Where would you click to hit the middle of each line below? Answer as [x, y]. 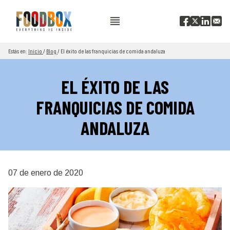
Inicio [36, 51]
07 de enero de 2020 [46, 173]
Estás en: [18, 51]
